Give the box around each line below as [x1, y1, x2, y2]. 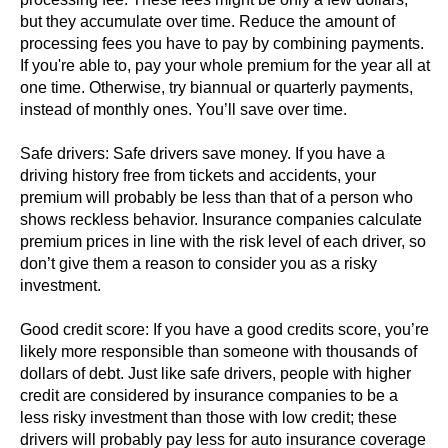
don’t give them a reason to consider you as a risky [20, 255, 377, 272]
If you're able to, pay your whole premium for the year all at [20, 57, 430, 74]
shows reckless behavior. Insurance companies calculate [20, 211, 422, 228]
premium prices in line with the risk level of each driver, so [20, 233, 426, 250]
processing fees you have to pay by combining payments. [20, 35, 424, 52]
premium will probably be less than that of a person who [20, 189, 413, 206]
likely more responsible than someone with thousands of [20, 343, 417, 360]
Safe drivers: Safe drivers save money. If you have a [20, 145, 385, 162]
